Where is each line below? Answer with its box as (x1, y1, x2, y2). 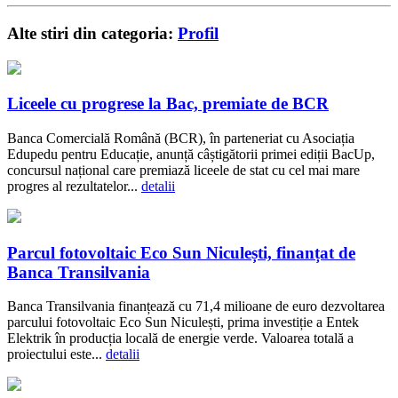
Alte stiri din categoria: (7, 23, 178, 43)
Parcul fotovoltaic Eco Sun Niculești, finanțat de (7, 243, 355, 262)
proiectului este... (7, 346, 106, 362)
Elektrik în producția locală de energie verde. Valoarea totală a (7, 330, 354, 346)
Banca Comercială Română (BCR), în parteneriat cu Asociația (7, 131, 354, 147)
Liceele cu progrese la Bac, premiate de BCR (7, 94, 329, 114)
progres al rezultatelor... (7, 179, 141, 195)
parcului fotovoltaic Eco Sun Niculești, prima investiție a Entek (7, 314, 359, 330)
